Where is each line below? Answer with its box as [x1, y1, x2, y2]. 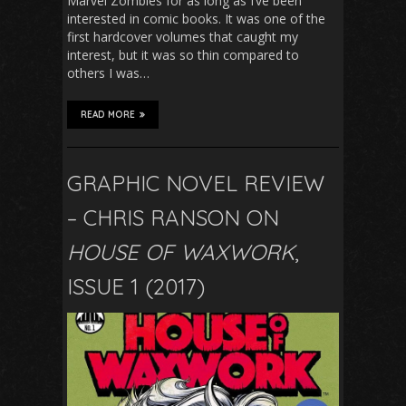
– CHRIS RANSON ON [67, 203, 279, 231]
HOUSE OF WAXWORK [67, 237, 295, 266]
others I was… [67, 63, 150, 82]
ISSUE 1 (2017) [67, 272, 205, 300]
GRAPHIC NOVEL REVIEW [67, 169, 324, 197]
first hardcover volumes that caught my [67, 27, 298, 45]
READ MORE [81, 108, 135, 121]
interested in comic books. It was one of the [67, 9, 325, 27]
